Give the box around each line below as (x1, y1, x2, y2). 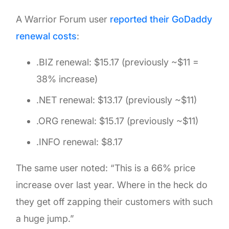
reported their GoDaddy (110, 13, 213, 25)
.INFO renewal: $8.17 (36, 136, 123, 147)
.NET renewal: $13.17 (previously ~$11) (36, 94, 197, 105)
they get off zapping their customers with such (16, 196, 213, 207)
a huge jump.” (16, 213, 75, 224)
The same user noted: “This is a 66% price (16, 162, 196, 173)
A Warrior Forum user (16, 13, 110, 25)
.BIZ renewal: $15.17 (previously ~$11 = (36, 56, 199, 67)
